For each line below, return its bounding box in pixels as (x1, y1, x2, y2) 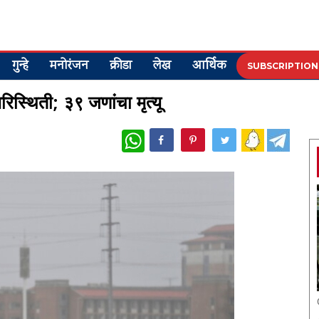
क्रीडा (109, 56, 132, 75)
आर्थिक (192, 56, 226, 75)
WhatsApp (145, 127, 192, 142)
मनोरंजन (49, 56, 88, 75)
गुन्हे (11, 56, 28, 75)
